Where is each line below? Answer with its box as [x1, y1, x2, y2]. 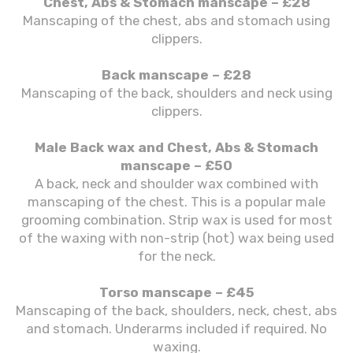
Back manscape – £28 [102, 67, 251, 83]
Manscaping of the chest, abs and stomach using [23, 13, 330, 28]
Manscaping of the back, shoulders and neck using [20, 85, 333, 101]
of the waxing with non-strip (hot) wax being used [19, 230, 334, 246]
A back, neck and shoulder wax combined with [35, 176, 318, 191]
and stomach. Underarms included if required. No [26, 321, 327, 336]
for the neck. [137, 248, 216, 264]
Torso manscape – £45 [98, 284, 255, 300]
